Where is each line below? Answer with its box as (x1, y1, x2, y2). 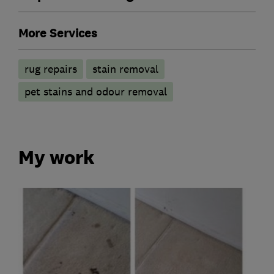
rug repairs (24, 62, 77, 76)
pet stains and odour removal (24, 85, 167, 99)
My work (18, 145, 95, 169)
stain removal (92, 62, 158, 76)
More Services (18, 26, 97, 42)
